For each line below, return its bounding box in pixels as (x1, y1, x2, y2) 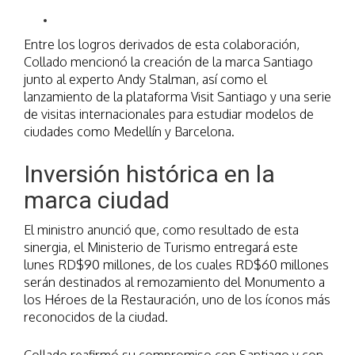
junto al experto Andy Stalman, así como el (24, 71, 267, 88)
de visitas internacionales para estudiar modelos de (24, 106, 314, 123)
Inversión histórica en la (24, 160, 275, 189)
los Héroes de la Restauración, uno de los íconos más (24, 292, 330, 308)
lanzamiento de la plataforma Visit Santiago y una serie (24, 89, 331, 105)
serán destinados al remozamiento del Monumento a (24, 274, 325, 291)
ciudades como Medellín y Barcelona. (24, 124, 235, 140)
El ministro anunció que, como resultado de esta (24, 222, 299, 239)
